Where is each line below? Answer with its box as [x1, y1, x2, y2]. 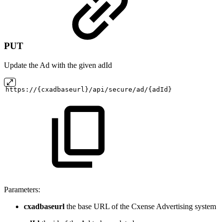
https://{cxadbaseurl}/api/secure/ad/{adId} [5, 85, 172, 93]
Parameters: [4, 185, 40, 194]
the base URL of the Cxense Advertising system [64, 202, 216, 211]
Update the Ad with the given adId [4, 60, 112, 69]
